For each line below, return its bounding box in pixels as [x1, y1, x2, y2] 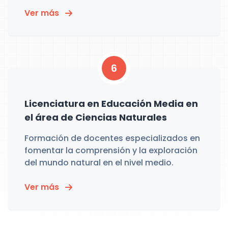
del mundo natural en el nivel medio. [24, 157, 174, 168]
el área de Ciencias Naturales [24, 111, 167, 124]
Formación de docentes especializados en [24, 132, 200, 144]
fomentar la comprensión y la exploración [24, 145, 197, 156]
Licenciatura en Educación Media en [24, 97, 198, 110]
